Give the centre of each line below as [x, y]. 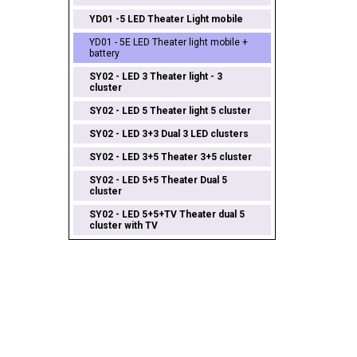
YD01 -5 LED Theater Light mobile [166, 19]
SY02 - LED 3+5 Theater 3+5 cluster [170, 157]
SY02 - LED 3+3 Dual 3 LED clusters [169, 133]
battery [104, 53]
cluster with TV [123, 225]
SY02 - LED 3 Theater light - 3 [155, 76]
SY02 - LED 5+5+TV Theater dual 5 [167, 214]
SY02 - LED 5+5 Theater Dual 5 [158, 180]
